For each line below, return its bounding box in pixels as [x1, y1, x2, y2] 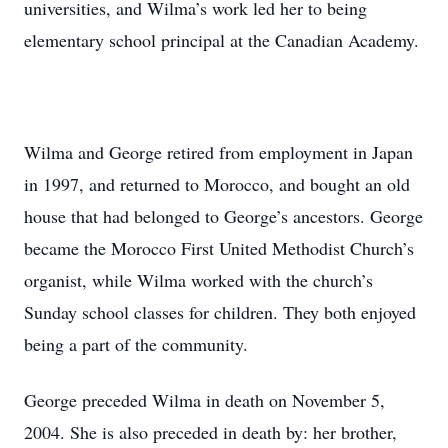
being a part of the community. [24, 332, 248, 356]
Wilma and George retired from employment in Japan [24, 140, 413, 164]
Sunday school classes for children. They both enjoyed [24, 300, 416, 324]
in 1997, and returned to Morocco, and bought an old [24, 172, 410, 196]
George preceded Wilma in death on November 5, [24, 388, 385, 412]
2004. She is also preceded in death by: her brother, [24, 420, 397, 444]
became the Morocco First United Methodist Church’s [24, 236, 414, 260]
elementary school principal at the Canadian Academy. [24, 28, 419, 52]
